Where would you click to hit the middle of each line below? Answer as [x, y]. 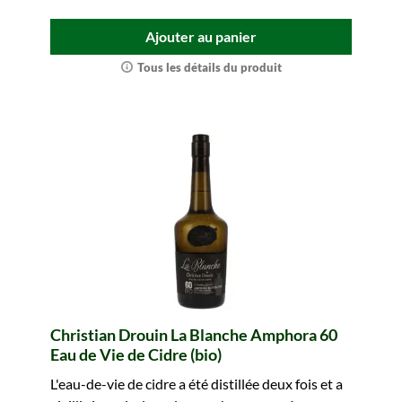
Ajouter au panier [201, 36]
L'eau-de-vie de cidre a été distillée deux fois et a [197, 384]
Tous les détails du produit [209, 67]
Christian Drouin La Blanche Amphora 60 [194, 335]
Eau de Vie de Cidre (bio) [136, 354]
